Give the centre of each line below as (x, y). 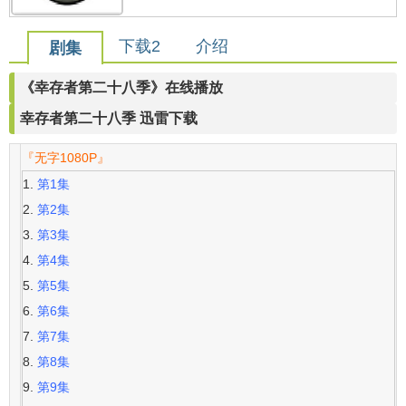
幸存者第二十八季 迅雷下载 (109, 119)
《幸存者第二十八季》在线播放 (121, 88)
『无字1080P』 (66, 158)
